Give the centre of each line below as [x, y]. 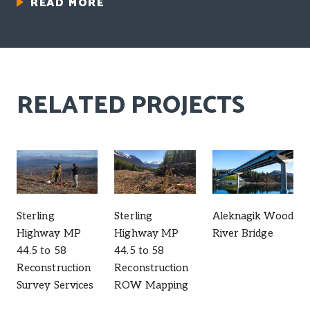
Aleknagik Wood [253, 216]
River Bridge [243, 234]
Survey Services [55, 285]
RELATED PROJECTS [131, 106]
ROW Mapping [152, 285]
